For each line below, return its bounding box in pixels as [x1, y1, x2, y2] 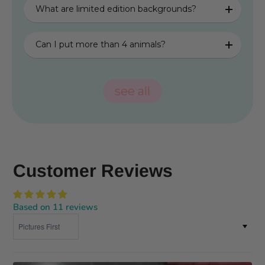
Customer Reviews [13, 160, 173, 180]
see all [115, 83, 150, 98]
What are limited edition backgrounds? [35, 4, 196, 15]
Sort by [12, 212, 44, 226]
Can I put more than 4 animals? [35, 39, 166, 50]
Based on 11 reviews [13, 201, 98, 213]
